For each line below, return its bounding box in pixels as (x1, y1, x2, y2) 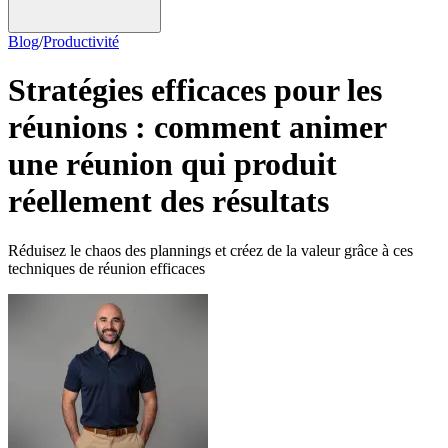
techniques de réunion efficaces (8, 259, 205, 277)
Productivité (43, 32, 119, 50)
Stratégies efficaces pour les (8, 72, 382, 109)
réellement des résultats (8, 183, 329, 220)
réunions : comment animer (8, 109, 386, 146)
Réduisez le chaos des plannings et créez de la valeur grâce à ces (8, 241, 413, 259)
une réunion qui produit (8, 146, 337, 183)
